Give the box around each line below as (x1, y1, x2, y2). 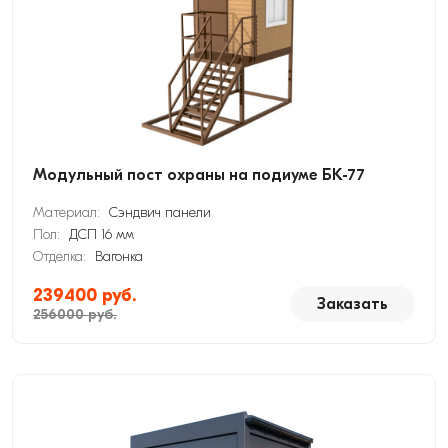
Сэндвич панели (109, 204, 211, 221)
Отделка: (33, 248, 90, 265)
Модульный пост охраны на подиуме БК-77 (33, 166, 365, 184)
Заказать (317, 295, 388, 313)
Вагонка (95, 248, 143, 265)
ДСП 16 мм (69, 226, 134, 243)
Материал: (33, 204, 104, 221)
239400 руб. (33, 285, 136, 306)
